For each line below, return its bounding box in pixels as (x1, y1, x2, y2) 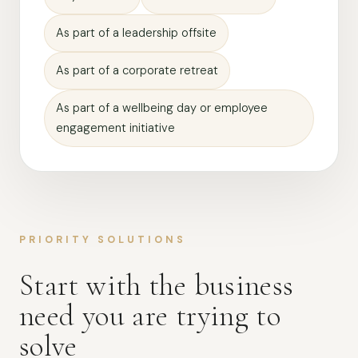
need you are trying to (19, 298, 281, 334)
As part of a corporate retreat (56, 62, 218, 78)
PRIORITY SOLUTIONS (19, 233, 186, 246)
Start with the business (19, 268, 294, 304)
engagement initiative (56, 120, 175, 136)
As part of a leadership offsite (56, 25, 217, 41)
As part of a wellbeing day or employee (56, 100, 268, 116)
